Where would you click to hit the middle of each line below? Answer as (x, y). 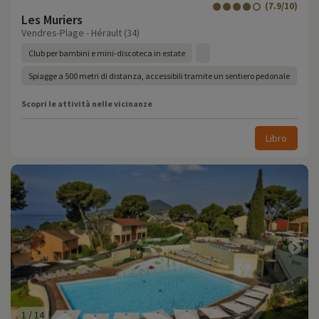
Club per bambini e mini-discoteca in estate (107, 53)
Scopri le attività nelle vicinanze (87, 104)
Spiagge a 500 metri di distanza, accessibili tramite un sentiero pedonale (159, 76)
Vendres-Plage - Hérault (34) (80, 33)
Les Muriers (52, 20)
